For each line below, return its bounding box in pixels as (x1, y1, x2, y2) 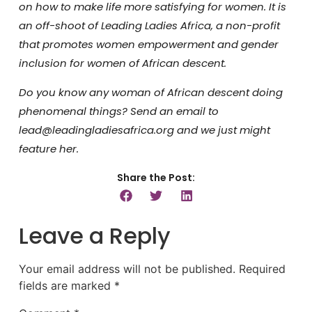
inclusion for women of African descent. (18, 56, 226, 71)
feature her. (18, 141, 79, 156)
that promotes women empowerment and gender (18, 37, 279, 52)
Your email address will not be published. (18, 262, 235, 276)
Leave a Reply (18, 220, 171, 252)
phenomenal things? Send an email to (18, 103, 219, 118)
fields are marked (18, 279, 114, 293)
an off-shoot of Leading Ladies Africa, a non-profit (18, 18, 280, 33)
